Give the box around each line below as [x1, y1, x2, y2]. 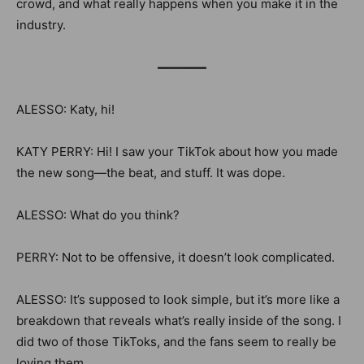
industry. [16, 17, 66, 32]
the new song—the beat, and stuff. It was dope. [16, 165, 285, 180]
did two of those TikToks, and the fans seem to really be [16, 334, 336, 349]
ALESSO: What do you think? [16, 207, 180, 223]
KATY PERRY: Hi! [16, 144, 115, 159]
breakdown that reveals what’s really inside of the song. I [16, 313, 341, 328]
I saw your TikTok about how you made [115, 144, 338, 159]
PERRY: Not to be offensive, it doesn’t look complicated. [16, 249, 335, 265]
